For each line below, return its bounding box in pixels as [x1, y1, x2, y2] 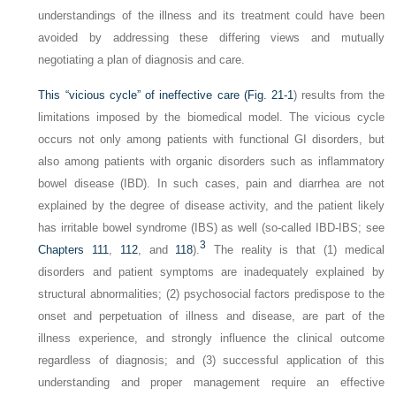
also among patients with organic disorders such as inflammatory [38, 155, 385, 168]
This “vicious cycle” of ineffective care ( [38, 88, 247, 102]
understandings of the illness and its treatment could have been [38, 9, 385, 22]
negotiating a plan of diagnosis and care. [38, 53, 246, 66]
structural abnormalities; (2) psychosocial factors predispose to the [38, 287, 385, 301]
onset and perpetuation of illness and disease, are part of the [38, 309, 385, 323]
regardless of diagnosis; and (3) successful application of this [38, 354, 385, 367]
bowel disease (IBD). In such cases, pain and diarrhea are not [38, 177, 385, 190]
